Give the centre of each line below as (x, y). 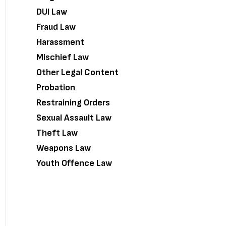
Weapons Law (64, 148)
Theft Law (57, 133)
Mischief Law (63, 57)
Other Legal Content (77, 72)
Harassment (60, 42)
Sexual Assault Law (74, 118)
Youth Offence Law (74, 163)
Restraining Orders (73, 103)
